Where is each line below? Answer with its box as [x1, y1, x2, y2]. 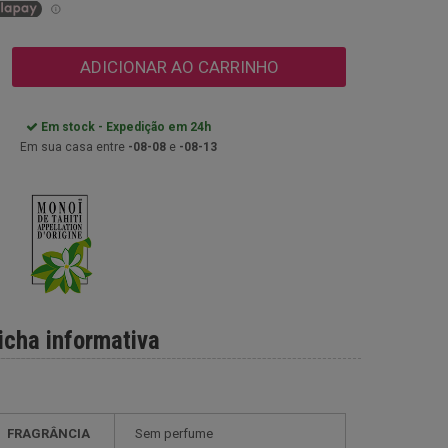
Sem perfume [135, 425, 213, 441]
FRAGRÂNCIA [7, 425, 90, 441]
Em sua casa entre [20, 140, 128, 154]
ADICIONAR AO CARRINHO [79, 57, 279, 77]
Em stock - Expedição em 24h [38, 120, 211, 134]
